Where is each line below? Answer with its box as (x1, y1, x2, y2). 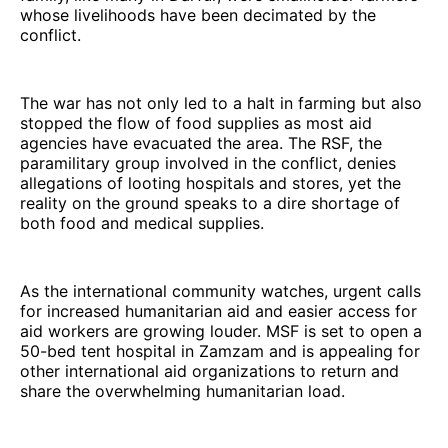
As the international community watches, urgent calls (20, 280, 421, 301)
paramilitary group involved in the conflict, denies (20, 152, 396, 173)
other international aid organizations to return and (20, 360, 399, 381)
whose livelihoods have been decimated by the (20, 4, 376, 25)
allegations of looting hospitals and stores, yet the (20, 172, 401, 193)
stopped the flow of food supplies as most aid (20, 112, 372, 133)
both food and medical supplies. (20, 212, 264, 233)
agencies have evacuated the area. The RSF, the (20, 132, 382, 153)
